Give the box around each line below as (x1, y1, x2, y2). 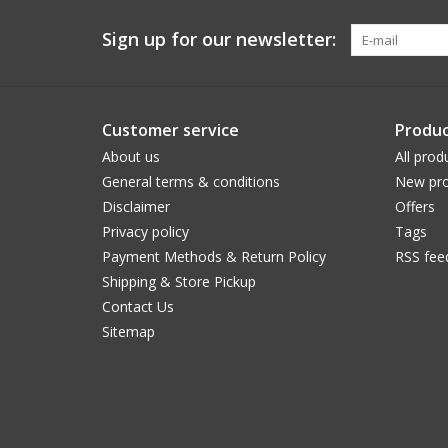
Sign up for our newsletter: (102, 27, 336, 51)
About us (102, 147, 160, 166)
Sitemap (102, 322, 155, 341)
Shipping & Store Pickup (102, 272, 256, 291)
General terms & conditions (102, 172, 280, 191)
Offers (394, 197, 435, 216)
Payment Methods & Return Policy (102, 247, 326, 266)
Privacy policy (102, 222, 189, 241)
